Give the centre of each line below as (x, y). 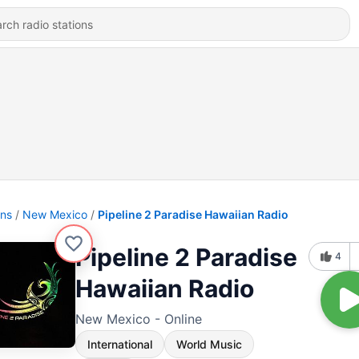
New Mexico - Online (139, 319)
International (120, 344)
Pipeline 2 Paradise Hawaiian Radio (193, 214)
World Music (209, 344)
